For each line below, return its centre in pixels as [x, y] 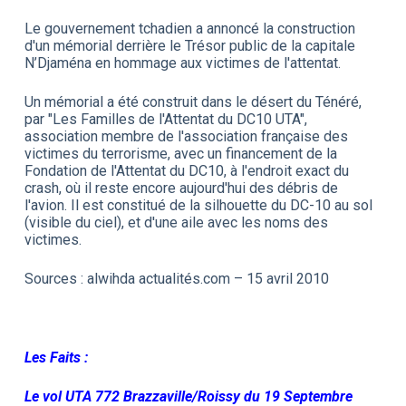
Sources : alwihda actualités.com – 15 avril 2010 [176, 279]
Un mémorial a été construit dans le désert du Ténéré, [193, 102]
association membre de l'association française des [186, 137]
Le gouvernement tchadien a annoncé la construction [189, 29]
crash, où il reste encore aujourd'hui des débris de [181, 188]
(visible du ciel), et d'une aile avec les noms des [176, 223]
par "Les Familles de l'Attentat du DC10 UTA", [165, 120]
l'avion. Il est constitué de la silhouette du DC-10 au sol [198, 206]
